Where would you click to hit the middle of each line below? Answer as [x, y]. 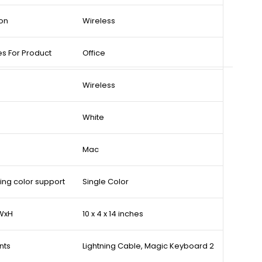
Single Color [106, 182]
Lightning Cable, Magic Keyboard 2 [148, 246]
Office [94, 53]
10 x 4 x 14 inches [113, 214]
